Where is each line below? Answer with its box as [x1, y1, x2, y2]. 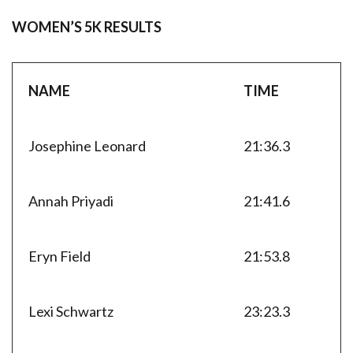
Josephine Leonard [28, 136, 146, 154]
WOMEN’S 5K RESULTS [12, 17, 162, 35]
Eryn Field [28, 247, 91, 265]
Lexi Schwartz [28, 302, 113, 320]
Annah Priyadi [28, 191, 113, 210]
